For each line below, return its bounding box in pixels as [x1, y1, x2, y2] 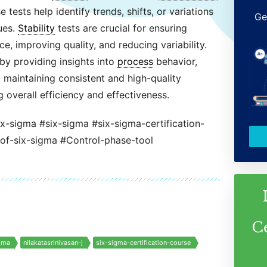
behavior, [153, 55, 197, 67]
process [117, 55, 153, 67]
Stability [17, 22, 55, 34]
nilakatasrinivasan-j [23, 238, 83, 247]
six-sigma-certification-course [95, 238, 191, 247]
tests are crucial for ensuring [54, 22, 187, 34]
